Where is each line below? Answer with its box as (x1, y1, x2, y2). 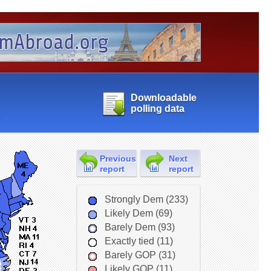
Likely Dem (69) (104, 208, 172, 218)
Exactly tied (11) (104, 236, 173, 246)
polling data (130, 103, 184, 114)
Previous (99, 154, 136, 163)
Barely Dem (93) (104, 222, 175, 232)
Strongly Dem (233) (104, 194, 188, 204)
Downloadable (130, 93, 197, 103)
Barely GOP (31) (104, 250, 175, 260)
